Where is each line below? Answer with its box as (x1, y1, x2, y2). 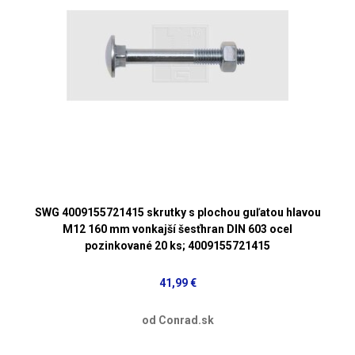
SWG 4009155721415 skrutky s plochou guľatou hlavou (34, 205, 321, 219)
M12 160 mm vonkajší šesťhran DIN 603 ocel (63, 222, 292, 235)
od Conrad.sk (141, 313, 214, 326)
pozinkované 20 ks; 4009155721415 (85, 239, 270, 252)
